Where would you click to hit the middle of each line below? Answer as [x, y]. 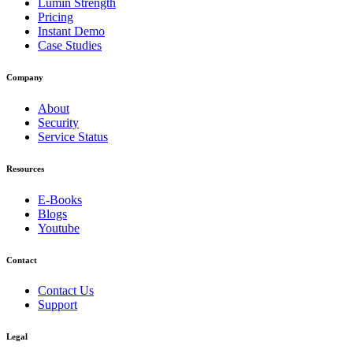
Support [58, 305]
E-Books [60, 199]
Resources [25, 168]
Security [58, 122]
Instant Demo [71, 31]
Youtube [59, 228]
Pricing [56, 17]
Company [25, 77]
